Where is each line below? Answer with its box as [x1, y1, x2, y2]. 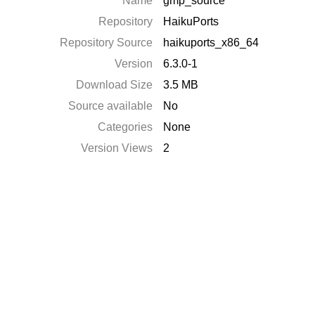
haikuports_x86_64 [163, 37, 259, 49]
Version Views [81, 142, 153, 154]
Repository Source [60, 37, 153, 49]
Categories [98, 121, 153, 133]
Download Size [76, 79, 153, 91]
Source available [68, 100, 153, 112]
